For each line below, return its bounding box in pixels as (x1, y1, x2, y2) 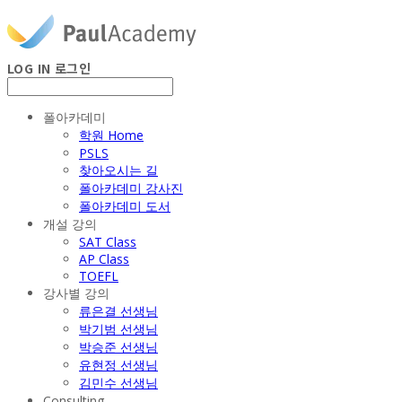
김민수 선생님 (79, 374, 158, 391)
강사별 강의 (43, 284, 109, 301)
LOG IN (7, 59, 51, 77)
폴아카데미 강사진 (79, 179, 183, 197)
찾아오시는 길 (79, 162, 158, 179)
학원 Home (79, 127, 144, 144)
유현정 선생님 (79, 356, 158, 373)
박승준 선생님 (79, 338, 158, 355)
